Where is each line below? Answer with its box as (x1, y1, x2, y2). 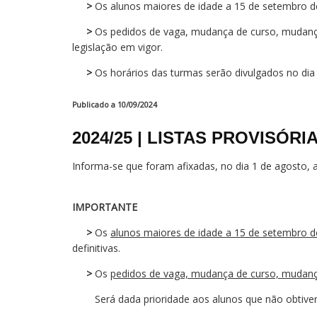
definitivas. (72, 241, 120, 255)
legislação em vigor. (72, 40, 163, 54)
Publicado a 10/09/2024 (72, 100, 157, 110)
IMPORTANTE (72, 200, 137, 214)
